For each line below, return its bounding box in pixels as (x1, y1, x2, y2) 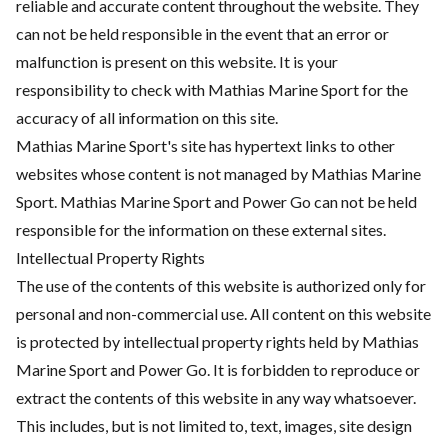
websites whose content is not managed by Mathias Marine (16, 164, 421, 183)
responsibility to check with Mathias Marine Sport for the (16, 80, 408, 99)
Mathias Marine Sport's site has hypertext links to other (16, 136, 395, 155)
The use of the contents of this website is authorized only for (16, 276, 426, 295)
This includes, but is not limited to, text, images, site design (16, 416, 412, 435)
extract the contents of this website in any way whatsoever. (16, 388, 416, 407)
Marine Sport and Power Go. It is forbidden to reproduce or (16, 360, 420, 379)
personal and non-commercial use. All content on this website (16, 304, 431, 323)
